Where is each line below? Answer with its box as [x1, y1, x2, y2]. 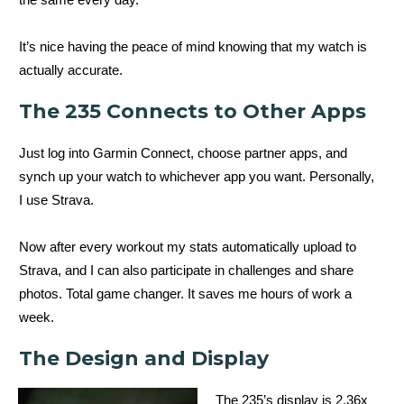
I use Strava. [19, 191, 94, 207]
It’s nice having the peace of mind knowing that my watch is [19, 38, 367, 54]
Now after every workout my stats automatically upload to [19, 238, 356, 254]
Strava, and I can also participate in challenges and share [19, 262, 353, 278]
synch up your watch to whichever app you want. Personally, [19, 168, 374, 184]
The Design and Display [19, 345, 269, 371]
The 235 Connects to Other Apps [19, 98, 366, 124]
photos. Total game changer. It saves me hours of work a [19, 285, 352, 301]
